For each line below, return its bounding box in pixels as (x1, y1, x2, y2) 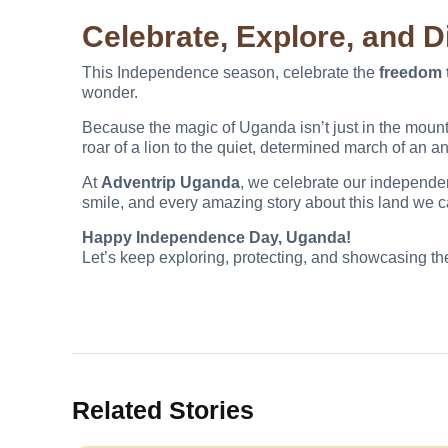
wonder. (82, 84, 138, 102)
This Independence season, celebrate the (82, 64, 379, 82)
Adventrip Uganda (101, 174, 240, 192)
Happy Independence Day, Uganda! (82, 229, 351, 247)
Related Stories (72, 396, 254, 425)
